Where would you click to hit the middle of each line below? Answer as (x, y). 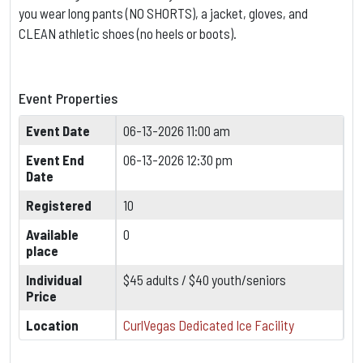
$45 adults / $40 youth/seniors (205, 279)
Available (52, 234)
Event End (55, 159)
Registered (59, 205)
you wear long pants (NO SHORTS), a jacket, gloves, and (163, 13)
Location (52, 325)
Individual (54, 279)
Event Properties (68, 98)
